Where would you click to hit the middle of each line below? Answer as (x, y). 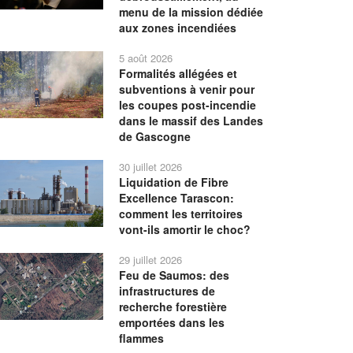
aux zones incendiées (178, 28)
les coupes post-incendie (188, 105)
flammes (142, 338)
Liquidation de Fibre (174, 182)
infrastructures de (167, 291)
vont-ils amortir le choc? (185, 229)
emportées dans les (172, 322)
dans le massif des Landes (191, 121)
